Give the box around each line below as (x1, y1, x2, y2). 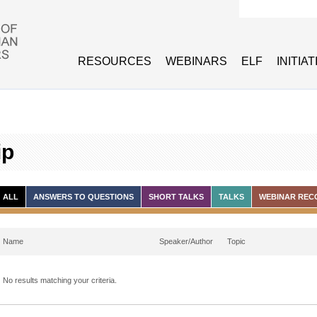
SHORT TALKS (149, 192, 204, 201)
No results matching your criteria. (3, 275, 117, 284)
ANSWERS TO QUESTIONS (33, 192, 134, 201)
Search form (239, 18, 313, 33)
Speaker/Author (159, 237, 213, 246)
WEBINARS (166, 55, 227, 67)
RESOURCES (78, 55, 151, 67)
